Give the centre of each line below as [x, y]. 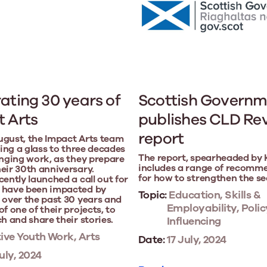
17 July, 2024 [195, 239]
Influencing [194, 221]
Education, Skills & [213, 195]
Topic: [153, 195]
